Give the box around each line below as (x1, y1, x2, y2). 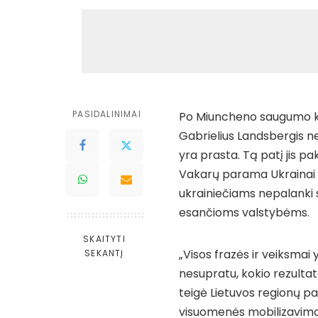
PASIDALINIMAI (72, 108, 141, 121)
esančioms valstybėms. (179, 204, 309, 221)
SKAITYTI (83, 233, 126, 246)
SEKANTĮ (84, 247, 124, 260)
